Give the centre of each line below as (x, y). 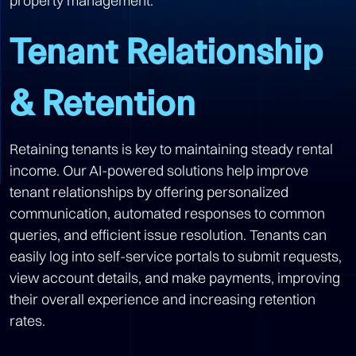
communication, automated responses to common (167, 213)
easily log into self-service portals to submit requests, (176, 256)
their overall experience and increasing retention (163, 299)
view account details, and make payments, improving (175, 277)
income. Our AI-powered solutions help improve (159, 170)
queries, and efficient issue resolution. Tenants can (168, 234)
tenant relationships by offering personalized (149, 192)
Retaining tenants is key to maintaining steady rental (171, 149)
